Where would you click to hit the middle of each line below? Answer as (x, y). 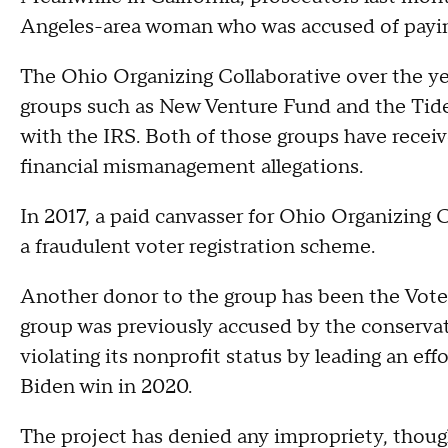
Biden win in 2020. (106, 387)
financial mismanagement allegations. (191, 167)
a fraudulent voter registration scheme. (197, 247)
